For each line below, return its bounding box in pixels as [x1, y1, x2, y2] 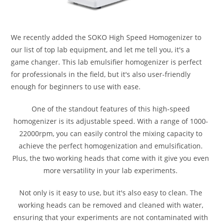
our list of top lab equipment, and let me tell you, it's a [11, 45, 190, 55]
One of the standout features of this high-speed [31, 104, 190, 114]
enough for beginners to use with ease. [11, 82, 141, 92]
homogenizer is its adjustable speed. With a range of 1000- [13, 116, 208, 126]
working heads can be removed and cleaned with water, [18, 200, 203, 210]
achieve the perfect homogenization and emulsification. [18, 141, 203, 151]
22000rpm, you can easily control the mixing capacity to [19, 129, 202, 139]
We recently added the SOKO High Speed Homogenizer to [11, 33, 202, 42]
